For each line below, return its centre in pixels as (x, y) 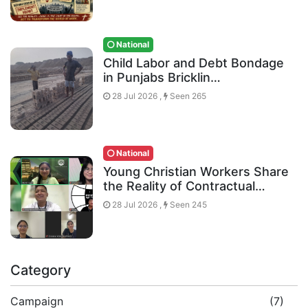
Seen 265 (187, 96)
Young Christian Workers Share (196, 172)
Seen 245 (187, 205)
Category (41, 271)
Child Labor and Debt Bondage (194, 63)
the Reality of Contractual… (184, 186)
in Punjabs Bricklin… (162, 78)
